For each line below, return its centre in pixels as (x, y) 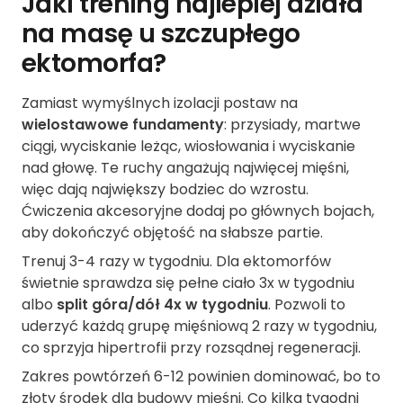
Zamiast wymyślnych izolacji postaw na (160, 103)
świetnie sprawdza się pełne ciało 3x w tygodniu (188, 283)
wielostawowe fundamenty (123, 125)
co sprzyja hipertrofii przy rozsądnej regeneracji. (191, 348)
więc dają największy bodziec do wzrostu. (165, 190)
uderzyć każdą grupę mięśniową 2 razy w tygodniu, (199, 327)
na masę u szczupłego (161, 34)
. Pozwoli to (307, 305)
